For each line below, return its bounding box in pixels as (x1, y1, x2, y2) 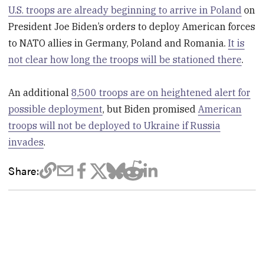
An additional (8, 87, 72, 99)
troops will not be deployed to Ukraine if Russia (8, 120, 221, 132)
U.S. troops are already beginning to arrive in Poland (8, 4, 242, 16)
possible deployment (8, 103, 103, 115)
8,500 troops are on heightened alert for (71, 87, 251, 99)
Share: (8, 162, 39, 178)
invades (8, 136, 44, 148)
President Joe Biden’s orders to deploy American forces (8, 20, 256, 32)
